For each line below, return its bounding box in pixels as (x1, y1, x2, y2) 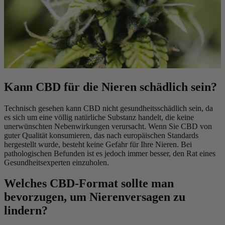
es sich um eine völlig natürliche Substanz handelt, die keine (4, 113, 194, 122)
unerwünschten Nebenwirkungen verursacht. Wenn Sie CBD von (4, 122, 212, 131)
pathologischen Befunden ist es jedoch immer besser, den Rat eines (4, 149, 215, 158)
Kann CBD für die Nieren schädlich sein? (4, 80, 217, 93)
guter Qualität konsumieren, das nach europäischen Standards (4, 131, 198, 140)
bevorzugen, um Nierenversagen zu (4, 190, 185, 204)
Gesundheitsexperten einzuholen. (4, 158, 109, 167)
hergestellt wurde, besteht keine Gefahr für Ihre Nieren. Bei (4, 140, 192, 149)
